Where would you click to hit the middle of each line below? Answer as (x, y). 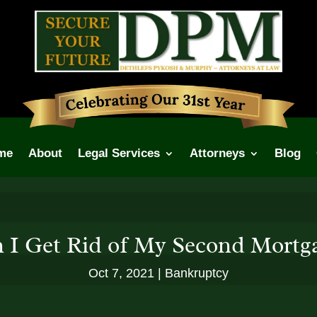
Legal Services (119, 154)
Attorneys (217, 154)
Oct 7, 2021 (121, 273)
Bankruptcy (197, 273)
